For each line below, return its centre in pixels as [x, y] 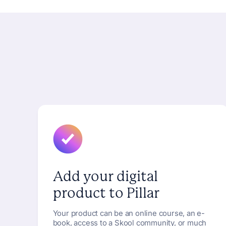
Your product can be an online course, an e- [129, 213]
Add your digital [105, 176]
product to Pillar [106, 193]
